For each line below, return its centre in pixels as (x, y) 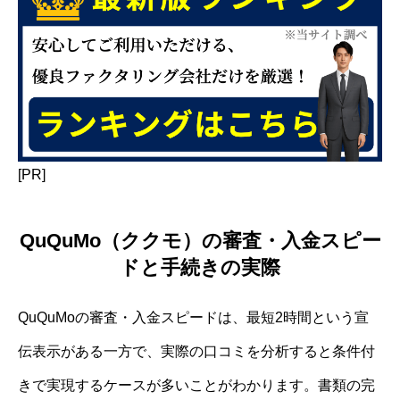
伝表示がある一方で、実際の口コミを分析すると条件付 (196, 351)
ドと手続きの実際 (200, 267)
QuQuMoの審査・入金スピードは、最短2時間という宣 (193, 317)
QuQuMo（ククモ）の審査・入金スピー (200, 240)
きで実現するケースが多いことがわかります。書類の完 (196, 385)
